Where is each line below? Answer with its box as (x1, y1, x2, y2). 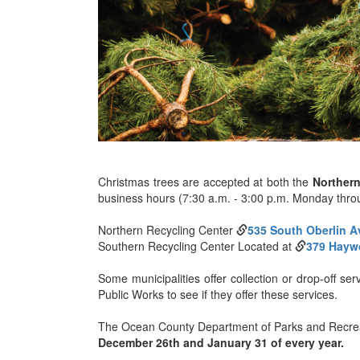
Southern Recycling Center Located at (98, 237, 295, 254)
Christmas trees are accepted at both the (98, 173, 313, 190)
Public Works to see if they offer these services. (98, 285, 337, 302)
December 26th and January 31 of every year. (98, 333, 344, 350)
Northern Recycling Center (98, 221, 236, 238)
